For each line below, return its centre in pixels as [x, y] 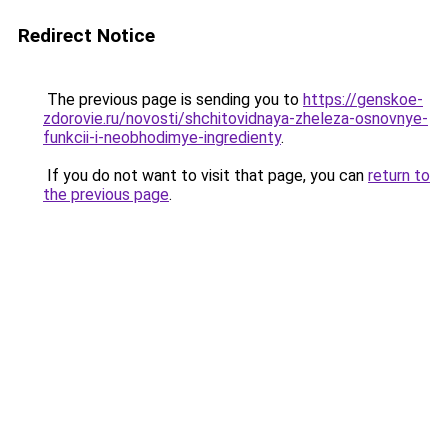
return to [399, 175]
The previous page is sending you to [173, 99]
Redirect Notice [86, 35]
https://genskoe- [363, 99]
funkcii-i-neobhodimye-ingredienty [162, 137]
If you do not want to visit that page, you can [205, 175]
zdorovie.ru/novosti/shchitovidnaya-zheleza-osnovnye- [235, 118]
